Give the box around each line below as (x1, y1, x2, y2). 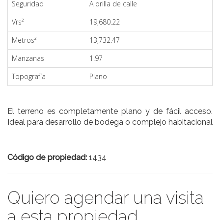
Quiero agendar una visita (7, 188, 204, 208)
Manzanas (12, 54, 44, 63)
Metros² (12, 35, 36, 45)
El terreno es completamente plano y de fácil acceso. (7, 107, 213, 116)
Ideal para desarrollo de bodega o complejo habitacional (7, 117, 213, 127)
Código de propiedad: (7, 153, 89, 162)
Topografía (12, 72, 46, 81)
